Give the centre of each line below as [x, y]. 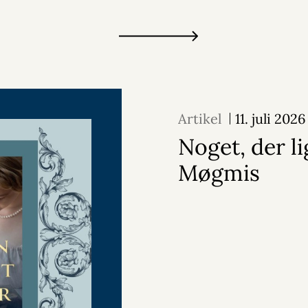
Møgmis [219, 173]
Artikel [200, 119]
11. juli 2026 [271, 119]
